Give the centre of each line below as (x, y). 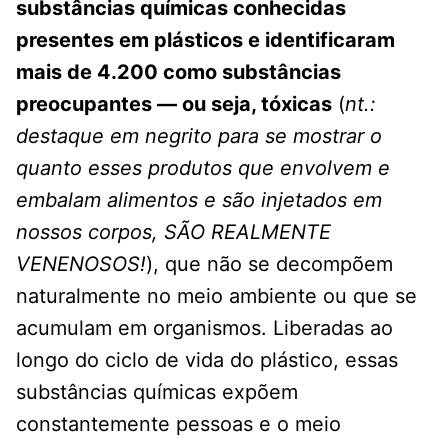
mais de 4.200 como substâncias (178, 72)
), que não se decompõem (269, 264)
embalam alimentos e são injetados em (199, 200)
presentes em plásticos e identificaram (205, 40)
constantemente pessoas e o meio (178, 424)
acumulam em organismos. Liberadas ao (204, 328)
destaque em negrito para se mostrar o (199, 136)
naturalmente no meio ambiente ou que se (216, 296)
